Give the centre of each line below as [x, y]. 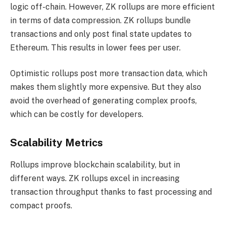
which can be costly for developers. [77, 115]
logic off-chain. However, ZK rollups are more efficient [112, 7]
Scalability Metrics [56, 143]
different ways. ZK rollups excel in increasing [95, 179]
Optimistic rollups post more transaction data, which [109, 74]
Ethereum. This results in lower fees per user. [95, 47]
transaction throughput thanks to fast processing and [111, 192]
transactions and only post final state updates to [101, 34]
